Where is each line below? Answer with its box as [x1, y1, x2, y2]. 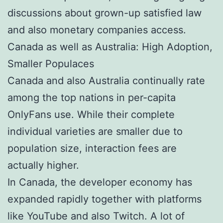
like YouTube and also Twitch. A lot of [7, 210, 185, 222]
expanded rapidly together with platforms [7, 193, 202, 205]
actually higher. [7, 159, 79, 171]
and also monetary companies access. [7, 23, 186, 36]
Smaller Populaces [7, 57, 94, 70]
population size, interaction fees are [7, 142, 177, 154]
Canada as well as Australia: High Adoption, [7, 40, 213, 53]
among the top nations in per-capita [7, 91, 176, 104]
